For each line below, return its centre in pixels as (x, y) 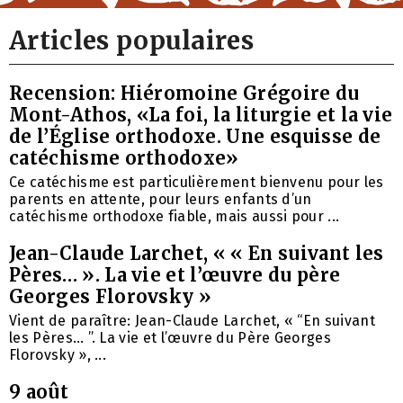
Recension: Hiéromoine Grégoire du (184, 94)
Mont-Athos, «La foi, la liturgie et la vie (201, 115)
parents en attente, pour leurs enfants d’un (161, 200)
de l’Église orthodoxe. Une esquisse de (195, 137)
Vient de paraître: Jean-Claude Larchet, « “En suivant (192, 321)
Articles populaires (132, 41)
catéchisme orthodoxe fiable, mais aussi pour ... (175, 217)
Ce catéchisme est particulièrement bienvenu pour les (197, 183)
